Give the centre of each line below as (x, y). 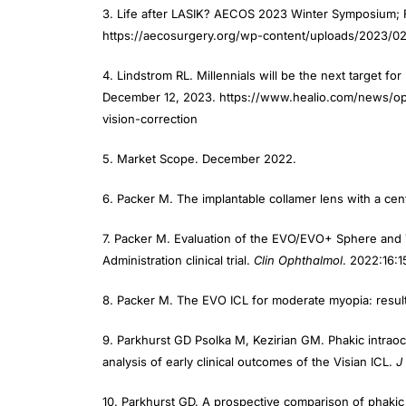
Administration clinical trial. (178, 260)
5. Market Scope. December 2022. (199, 159)
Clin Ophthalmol (298, 260)
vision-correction (150, 119)
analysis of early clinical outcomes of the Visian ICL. (249, 362)
